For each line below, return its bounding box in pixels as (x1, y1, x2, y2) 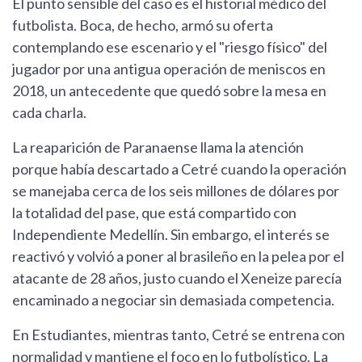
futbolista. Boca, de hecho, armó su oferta (12, 16, 273, 35)
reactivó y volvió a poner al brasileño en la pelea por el (12, 247, 344, 266)
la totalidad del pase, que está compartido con (12, 204, 297, 222)
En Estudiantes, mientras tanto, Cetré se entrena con (12, 326, 345, 344)
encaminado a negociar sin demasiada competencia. (12, 291, 335, 309)
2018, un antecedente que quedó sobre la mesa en (12, 82, 326, 100)
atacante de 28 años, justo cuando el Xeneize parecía (12, 269, 342, 288)
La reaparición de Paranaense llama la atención (12, 138, 304, 157)
